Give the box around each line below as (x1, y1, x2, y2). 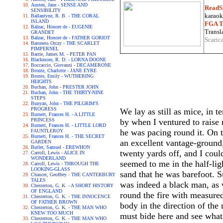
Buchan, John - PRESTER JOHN (30, 84, 99, 90)
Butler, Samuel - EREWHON (30, 144, 90, 150)
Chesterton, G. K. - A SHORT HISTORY (30, 183, 113, 188)
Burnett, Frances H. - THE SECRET (30, 133, 105, 139)
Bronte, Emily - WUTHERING (30, 73, 94, 79)
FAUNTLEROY (30, 128, 63, 133)
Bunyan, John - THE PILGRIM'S (30, 101, 99, 106)
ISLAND (30, 18, 49, 24)
